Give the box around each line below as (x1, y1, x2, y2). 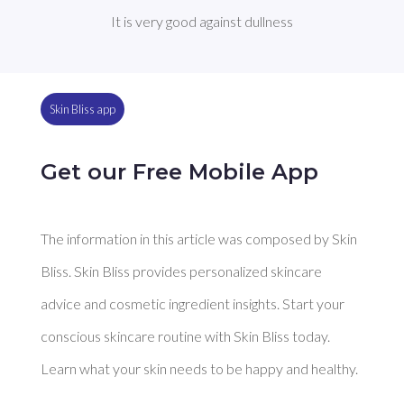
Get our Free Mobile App (40, 159, 318, 186)
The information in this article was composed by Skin (40, 230, 357, 248)
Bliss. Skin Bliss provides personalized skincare (40, 262, 322, 280)
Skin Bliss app (49, 101, 115, 116)
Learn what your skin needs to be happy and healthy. (40, 360, 358, 378)
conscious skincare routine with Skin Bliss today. (40, 327, 330, 345)
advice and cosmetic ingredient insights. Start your (40, 295, 344, 313)
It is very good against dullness (111, 12, 293, 30)
